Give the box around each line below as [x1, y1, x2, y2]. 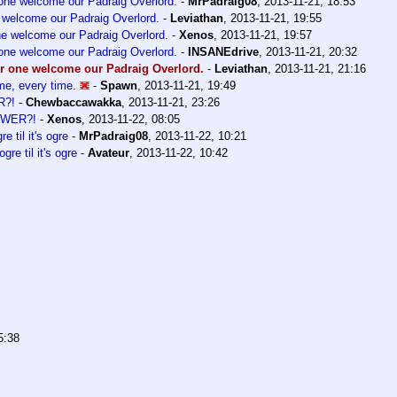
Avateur [88, 145, 129, 160]
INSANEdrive [188, 44, 259, 58]
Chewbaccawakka [26, 95, 121, 109]
